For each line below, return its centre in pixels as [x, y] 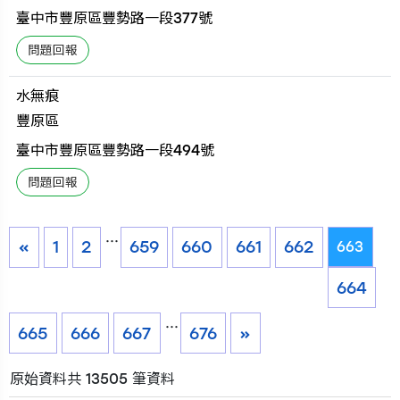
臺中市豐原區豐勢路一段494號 [116, 150]
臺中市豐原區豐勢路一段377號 [115, 18]
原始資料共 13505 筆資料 [92, 379]
